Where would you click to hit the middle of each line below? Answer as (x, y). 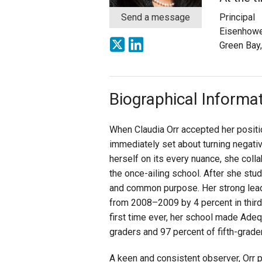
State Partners (213, 53)
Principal (237, 18)
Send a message (155, 18)
